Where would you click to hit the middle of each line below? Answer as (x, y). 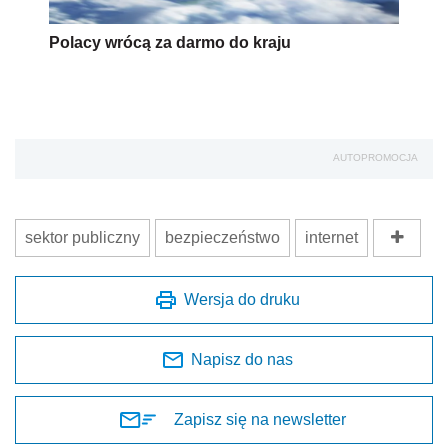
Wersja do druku (242, 299)
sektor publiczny (82, 237)
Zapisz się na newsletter (260, 419)
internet (331, 237)
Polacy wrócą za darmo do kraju (170, 42)
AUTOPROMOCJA (375, 157)
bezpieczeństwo (222, 237)
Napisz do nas (242, 359)
